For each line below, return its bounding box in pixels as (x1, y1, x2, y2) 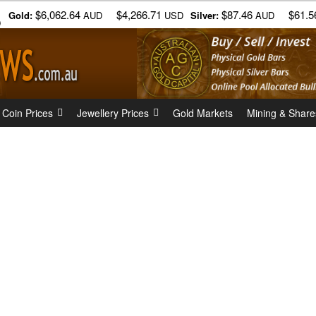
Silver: (190, 8, 219, 22)
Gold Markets (173, 106, 233, 120)
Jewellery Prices (77, 106, 149, 120)
